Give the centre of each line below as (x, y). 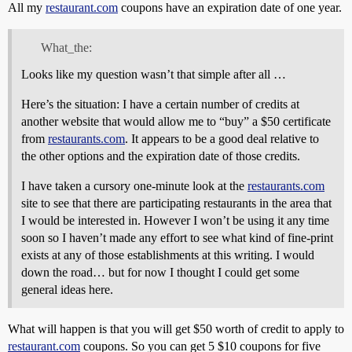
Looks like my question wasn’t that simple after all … (154, 74)
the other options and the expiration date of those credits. (161, 156)
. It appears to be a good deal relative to (222, 138)
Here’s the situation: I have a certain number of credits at (160, 104)
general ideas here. (67, 289)
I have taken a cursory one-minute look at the (134, 185)
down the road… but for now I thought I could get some (160, 272)
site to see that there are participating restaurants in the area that (176, 203)
